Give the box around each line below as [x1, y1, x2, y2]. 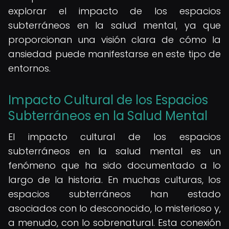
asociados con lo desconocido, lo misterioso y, [8, 202, 221, 215]
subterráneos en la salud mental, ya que [8, 19, 221, 32]
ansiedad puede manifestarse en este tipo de [8, 48, 221, 60]
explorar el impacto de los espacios [8, 5, 221, 17]
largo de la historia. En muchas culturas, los [8, 173, 221, 186]
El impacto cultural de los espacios [8, 130, 221, 143]
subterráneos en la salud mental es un [8, 145, 221, 157]
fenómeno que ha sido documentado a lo [8, 159, 221, 172]
